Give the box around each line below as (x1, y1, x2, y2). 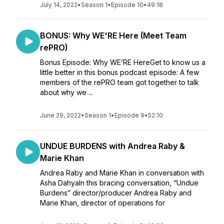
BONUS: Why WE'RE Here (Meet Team (40, 30, 186, 40)
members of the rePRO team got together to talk (40, 78, 199, 86)
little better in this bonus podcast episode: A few (40, 68, 199, 76)
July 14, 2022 (40, 1, 77, 8)
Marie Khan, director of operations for (40, 198, 165, 207)
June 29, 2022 (40, 111, 81, 119)
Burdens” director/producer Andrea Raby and (40, 188, 191, 197)
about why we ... (40, 88, 93, 96)
